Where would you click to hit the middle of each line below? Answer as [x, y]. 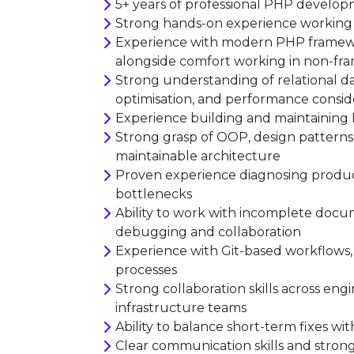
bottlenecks [154, 194]
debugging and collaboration [208, 232]
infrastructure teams [181, 308]
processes [146, 270]
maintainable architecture [198, 156]
